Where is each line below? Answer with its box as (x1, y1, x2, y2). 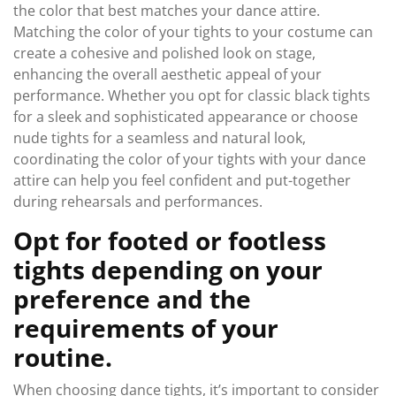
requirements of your (13, 311, 278, 345)
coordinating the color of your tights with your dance (13, 149, 366, 169)
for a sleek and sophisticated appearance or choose (13, 107, 358, 126)
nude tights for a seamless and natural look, (13, 128, 306, 148)
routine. (13, 340, 112, 374)
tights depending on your (13, 253, 323, 286)
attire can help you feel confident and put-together (13, 171, 351, 190)
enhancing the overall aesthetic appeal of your (13, 65, 322, 84)
